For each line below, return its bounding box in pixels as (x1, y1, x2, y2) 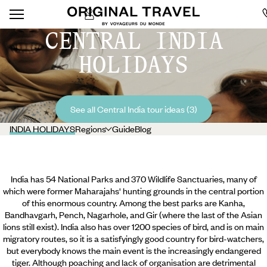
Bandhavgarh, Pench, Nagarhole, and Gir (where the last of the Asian (5, 209, 262, 221)
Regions (75, 123, 106, 135)
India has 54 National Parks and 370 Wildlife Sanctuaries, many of (10, 173, 257, 185)
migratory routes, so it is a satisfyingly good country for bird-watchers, (3, 232, 264, 244)
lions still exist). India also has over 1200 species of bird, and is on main (3, 221, 264, 232)
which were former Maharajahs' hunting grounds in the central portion (3, 185, 264, 197)
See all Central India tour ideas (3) (70, 103, 197, 115)
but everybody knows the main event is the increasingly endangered (6, 244, 261, 256)
